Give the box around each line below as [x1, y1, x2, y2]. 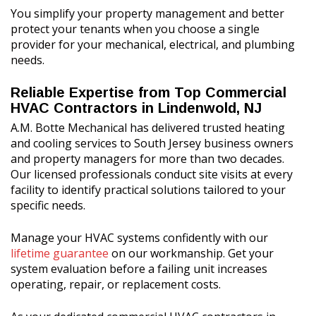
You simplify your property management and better [11, 6, 284, 21]
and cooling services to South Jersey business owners [11, 135, 293, 151]
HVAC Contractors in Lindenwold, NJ [11, 100, 262, 116]
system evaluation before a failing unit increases [11, 261, 267, 276]
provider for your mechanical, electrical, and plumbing [11, 37, 295, 52]
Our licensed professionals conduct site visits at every [11, 166, 293, 182]
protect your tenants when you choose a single [11, 21, 260, 37]
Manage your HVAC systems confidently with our [11, 230, 268, 245]
